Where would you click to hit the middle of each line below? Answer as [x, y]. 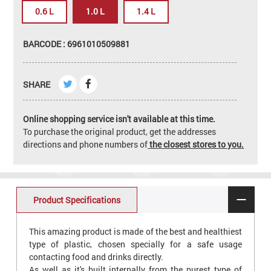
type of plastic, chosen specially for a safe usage [135, 244]
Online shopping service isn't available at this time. [119, 119]
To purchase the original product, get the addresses [120, 131]
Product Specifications [77, 200]
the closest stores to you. [196, 144]
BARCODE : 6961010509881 [77, 44]
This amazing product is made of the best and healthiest [135, 232]
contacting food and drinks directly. [96, 257]
